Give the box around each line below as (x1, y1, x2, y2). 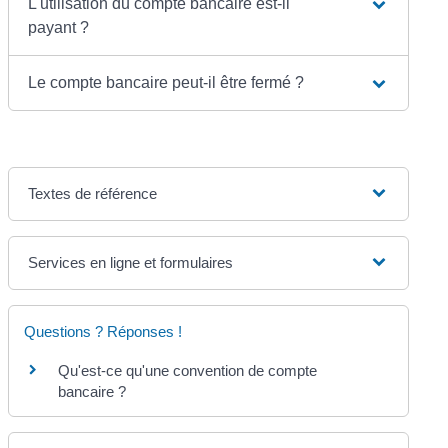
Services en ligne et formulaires (28, 253, 234, 271)
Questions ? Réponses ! (24, 322, 183, 340)
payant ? (28, 18, 90, 36)
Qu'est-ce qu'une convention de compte (58, 361, 318, 379)
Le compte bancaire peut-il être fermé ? (28, 73, 305, 91)
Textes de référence (28, 184, 158, 202)
